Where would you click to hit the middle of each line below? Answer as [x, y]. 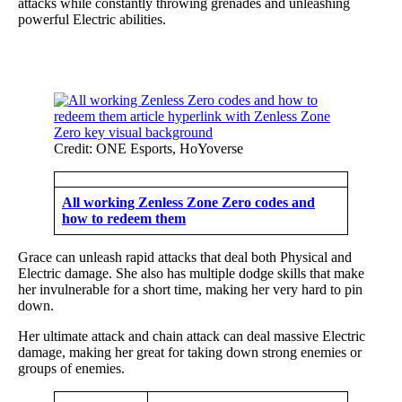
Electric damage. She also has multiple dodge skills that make [191, 273]
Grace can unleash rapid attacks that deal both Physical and [185, 257]
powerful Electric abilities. [92, 19]
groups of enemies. [71, 368]
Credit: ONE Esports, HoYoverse [149, 148]
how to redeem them [124, 218]
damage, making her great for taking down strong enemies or [190, 352]
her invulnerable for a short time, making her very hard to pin [190, 289]
